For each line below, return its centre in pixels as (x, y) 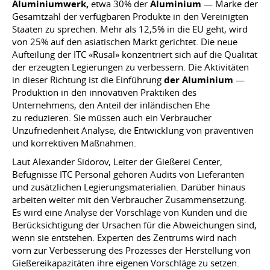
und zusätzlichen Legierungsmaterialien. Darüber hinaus (129, 187)
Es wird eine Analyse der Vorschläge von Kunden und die (130, 212)
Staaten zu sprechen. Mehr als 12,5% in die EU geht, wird (130, 29)
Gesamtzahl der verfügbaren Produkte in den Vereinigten (130, 16)
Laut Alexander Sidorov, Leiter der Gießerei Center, (117, 162)
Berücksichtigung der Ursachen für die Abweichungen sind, (134, 225)
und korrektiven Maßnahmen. (74, 143)
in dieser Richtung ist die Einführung (88, 80)
